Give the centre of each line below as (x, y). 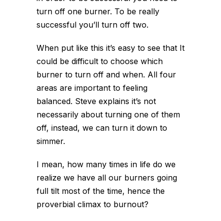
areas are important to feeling (92, 88)
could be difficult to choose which (100, 61)
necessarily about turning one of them (108, 114)
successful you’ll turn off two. (92, 24)
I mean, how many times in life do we (106, 164)
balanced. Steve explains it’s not (96, 101)
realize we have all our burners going (107, 177)
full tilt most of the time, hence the (101, 191)
